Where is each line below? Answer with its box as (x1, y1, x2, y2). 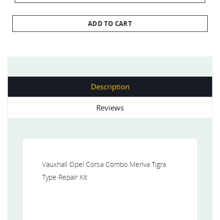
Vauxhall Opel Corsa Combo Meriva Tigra (42, 159, 166, 169)
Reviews (96, 102, 124, 112)
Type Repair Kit (42, 172, 87, 182)
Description (90, 81, 130, 91)
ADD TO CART (88, 19, 132, 28)
